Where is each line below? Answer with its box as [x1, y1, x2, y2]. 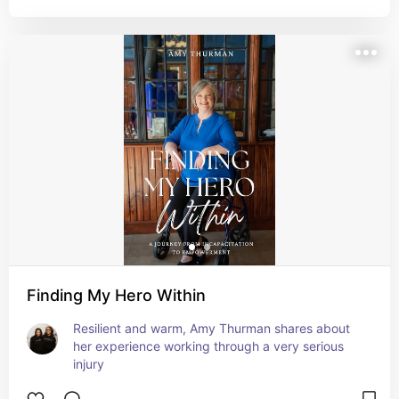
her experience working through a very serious [73, 338, 344, 354]
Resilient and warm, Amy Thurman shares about [73, 321, 350, 336]
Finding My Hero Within [27, 286, 206, 305]
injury [73, 356, 104, 371]
